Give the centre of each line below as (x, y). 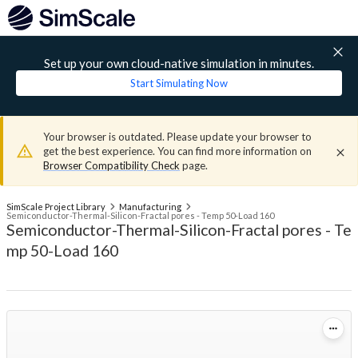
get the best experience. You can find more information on (177, 151)
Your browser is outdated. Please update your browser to (177, 137)
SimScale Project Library (56, 207)
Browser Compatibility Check (111, 165)
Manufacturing (150, 207)
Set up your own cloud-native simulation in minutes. (179, 63)
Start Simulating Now (179, 83)
